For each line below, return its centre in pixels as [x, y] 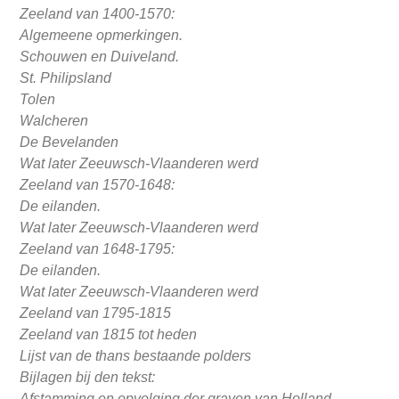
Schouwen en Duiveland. [100, 57]
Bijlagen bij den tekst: [88, 378]
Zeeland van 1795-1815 [96, 313]
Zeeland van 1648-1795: [98, 249]
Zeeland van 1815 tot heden [109, 335]
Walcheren [54, 121]
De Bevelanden [69, 142]
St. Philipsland [66, 78]
